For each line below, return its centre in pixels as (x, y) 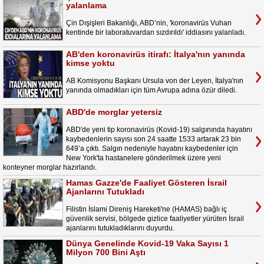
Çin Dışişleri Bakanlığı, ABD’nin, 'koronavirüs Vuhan (149, 23)
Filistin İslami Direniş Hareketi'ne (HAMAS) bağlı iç (146, 209)
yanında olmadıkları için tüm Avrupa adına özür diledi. (151, 90)
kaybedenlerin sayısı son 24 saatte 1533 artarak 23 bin (154, 139)
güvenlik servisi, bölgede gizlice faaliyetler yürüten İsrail (155, 219)
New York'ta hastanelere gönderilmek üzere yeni (143, 158)
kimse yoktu (90, 63)
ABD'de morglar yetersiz (114, 112)
